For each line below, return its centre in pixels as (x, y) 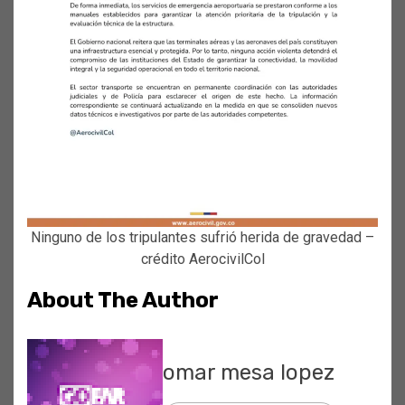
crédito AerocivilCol (202, 259)
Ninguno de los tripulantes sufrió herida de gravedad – (202, 237)
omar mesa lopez (249, 372)
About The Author (123, 300)
